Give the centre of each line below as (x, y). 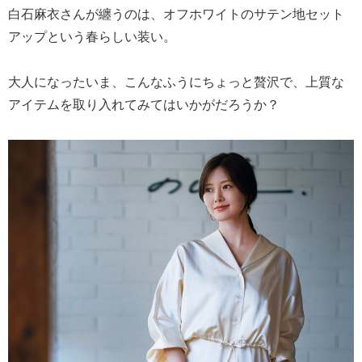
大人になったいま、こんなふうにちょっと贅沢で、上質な (176, 81)
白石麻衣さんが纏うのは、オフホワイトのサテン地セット (176, 13)
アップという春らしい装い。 (92, 36)
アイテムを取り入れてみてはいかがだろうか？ (144, 103)
